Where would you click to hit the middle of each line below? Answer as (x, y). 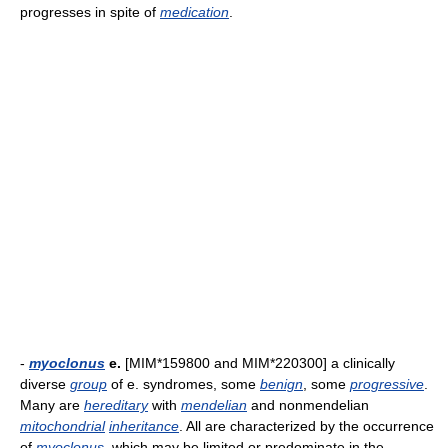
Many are (52, 405)
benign (281, 384)
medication (194, 12)
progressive (387, 384)
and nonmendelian (308, 405)
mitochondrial (62, 426)
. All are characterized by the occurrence (306, 426)
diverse (45, 384)
